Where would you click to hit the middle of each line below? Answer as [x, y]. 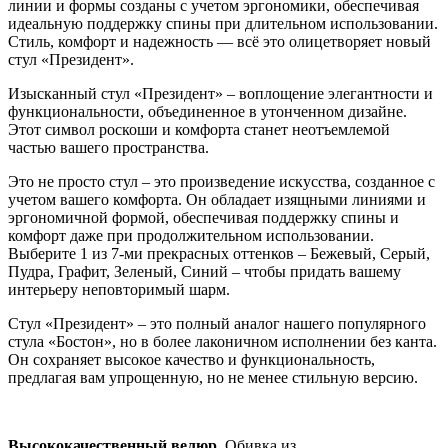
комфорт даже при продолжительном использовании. [191, 235]
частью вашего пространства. [108, 147]
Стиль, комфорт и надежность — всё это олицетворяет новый [219, 41]
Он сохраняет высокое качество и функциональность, [191, 359]
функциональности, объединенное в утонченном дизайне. [207, 111]
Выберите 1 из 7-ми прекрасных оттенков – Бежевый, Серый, [219, 253]
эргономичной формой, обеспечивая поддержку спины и [203, 217]
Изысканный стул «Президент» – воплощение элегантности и [220, 93]
